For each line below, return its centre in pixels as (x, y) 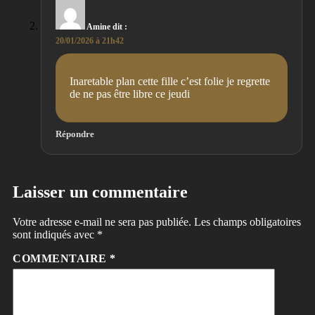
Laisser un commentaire (100, 192)
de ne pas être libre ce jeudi (130, 94)
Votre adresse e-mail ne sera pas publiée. (102, 222)
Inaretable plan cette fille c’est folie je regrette (170, 82)
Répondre (75, 135)
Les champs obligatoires (247, 222)
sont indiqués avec (55, 235)
